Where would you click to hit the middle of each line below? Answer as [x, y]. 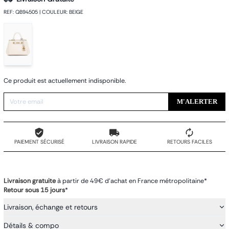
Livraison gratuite [30, 181]
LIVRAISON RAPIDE [114, 142]
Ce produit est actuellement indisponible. [65, 81]
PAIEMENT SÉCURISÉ [39, 142]
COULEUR [54, 12]
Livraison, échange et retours [51, 207]
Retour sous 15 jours [34, 190]
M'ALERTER [197, 101]
